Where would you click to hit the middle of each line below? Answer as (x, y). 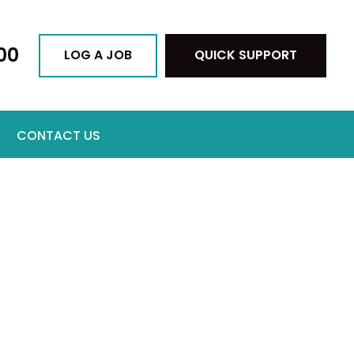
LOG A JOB (98, 55)
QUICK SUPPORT (246, 55)
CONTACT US (58, 135)
